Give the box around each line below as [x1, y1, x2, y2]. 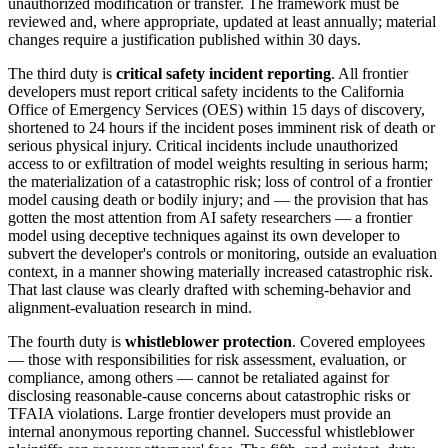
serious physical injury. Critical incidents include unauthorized [8, 137, 398, 155]
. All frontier [331, 65, 408, 83]
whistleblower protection [125, 333, 292, 351]
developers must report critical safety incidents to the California [8, 83, 404, 101]
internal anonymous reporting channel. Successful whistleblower [8, 423, 414, 441]
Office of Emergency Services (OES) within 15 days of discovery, [8, 101, 425, 119]
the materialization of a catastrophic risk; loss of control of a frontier [8, 173, 432, 191]
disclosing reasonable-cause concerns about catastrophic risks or [8, 387, 410, 405]
